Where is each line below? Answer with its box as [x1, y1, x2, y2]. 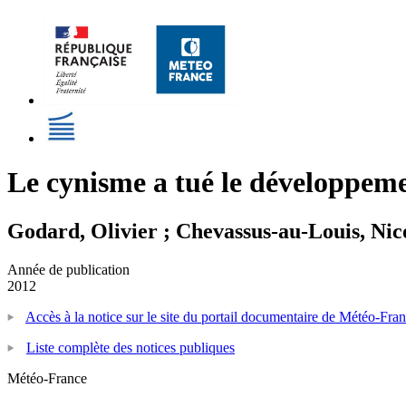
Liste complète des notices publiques [26, 339, 235, 355]
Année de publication [7, 261, 130, 277]
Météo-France [7, 370, 87, 386]
